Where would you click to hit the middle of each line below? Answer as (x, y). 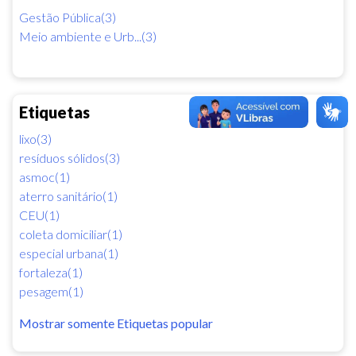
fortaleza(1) (51, 272)
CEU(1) (39, 215)
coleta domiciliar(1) (71, 234)
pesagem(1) (51, 291)
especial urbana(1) (69, 253)
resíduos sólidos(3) (70, 157)
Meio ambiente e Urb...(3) (88, 36)
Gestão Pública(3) (68, 17)
